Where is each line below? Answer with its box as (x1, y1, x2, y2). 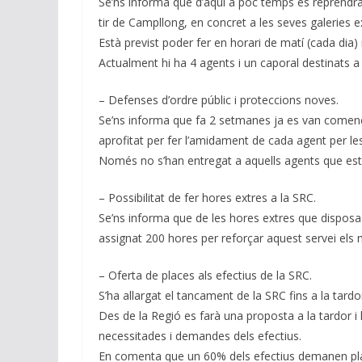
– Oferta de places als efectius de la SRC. (99, 267, 312, 283)
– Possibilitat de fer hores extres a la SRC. (99, 189, 316, 205)
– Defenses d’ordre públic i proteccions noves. (99, 91, 339, 107)
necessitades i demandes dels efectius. (99, 327, 301, 343)
